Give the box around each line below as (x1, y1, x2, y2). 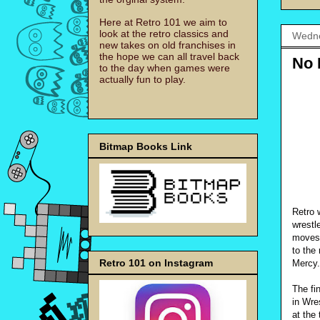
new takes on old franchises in (99, 39, 236, 51)
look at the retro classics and (99, 28, 229, 40)
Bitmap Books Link (99, 140, 192, 152)
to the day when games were (99, 62, 230, 74)
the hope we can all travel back (99, 51, 239, 63)
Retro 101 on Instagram (99, 256, 213, 269)
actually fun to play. (99, 74, 186, 86)
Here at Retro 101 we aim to (99, 16, 227, 29)
